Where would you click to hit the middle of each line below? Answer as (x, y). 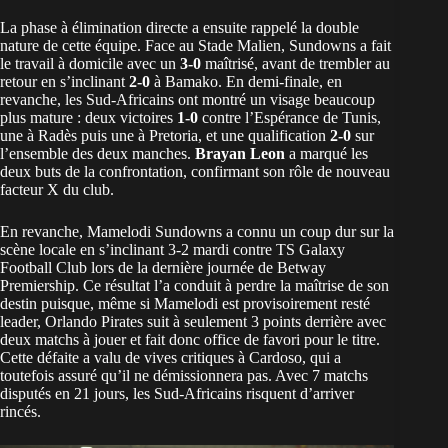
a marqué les (326, 154)
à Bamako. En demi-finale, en (246, 82)
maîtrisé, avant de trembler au (295, 64)
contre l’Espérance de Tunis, (289, 118)
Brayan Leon (240, 154)
